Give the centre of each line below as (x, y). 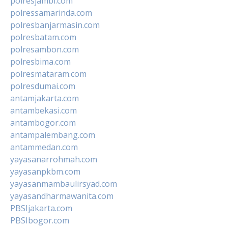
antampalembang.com (53, 135)
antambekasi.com (44, 110)
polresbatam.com (43, 37)
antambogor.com (43, 122)
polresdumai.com (43, 86)
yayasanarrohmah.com (54, 159)
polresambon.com (45, 49)
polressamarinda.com (51, 12)
